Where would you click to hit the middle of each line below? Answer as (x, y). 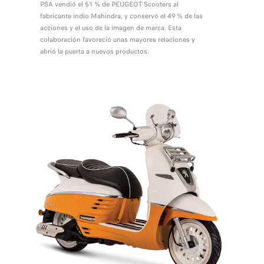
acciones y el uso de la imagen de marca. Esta (110, 28)
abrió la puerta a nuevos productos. (94, 52)
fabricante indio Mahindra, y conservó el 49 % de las (121, 16)
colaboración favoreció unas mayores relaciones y (117, 40)
